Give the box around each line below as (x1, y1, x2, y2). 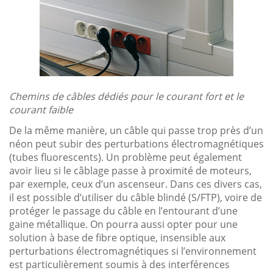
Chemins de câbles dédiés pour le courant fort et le (9, 89, 244, 103)
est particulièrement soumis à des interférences (9, 257, 230, 271)
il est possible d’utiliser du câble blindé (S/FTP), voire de (9, 190, 262, 204)
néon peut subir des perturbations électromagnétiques (9, 136, 264, 151)
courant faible (9, 102, 73, 116)
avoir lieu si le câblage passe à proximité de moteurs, (9, 163, 252, 177)
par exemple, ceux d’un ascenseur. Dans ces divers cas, (9, 177, 262, 191)
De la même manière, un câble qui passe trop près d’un (9, 123, 263, 137)
